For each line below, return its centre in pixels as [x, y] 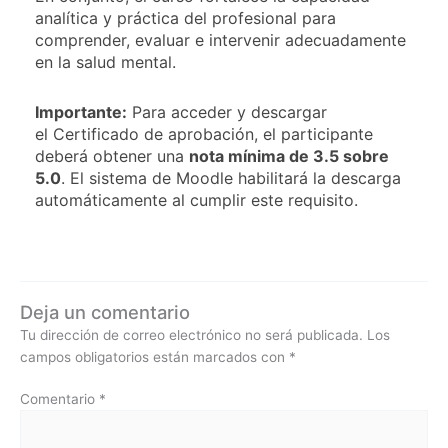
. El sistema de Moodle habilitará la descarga [231, 177]
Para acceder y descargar [227, 111]
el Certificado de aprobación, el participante [204, 133]
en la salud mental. [105, 61]
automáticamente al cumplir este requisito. [196, 199]
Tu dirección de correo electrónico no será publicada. [191, 334]
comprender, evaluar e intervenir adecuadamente [220, 39]
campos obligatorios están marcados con [154, 356]
